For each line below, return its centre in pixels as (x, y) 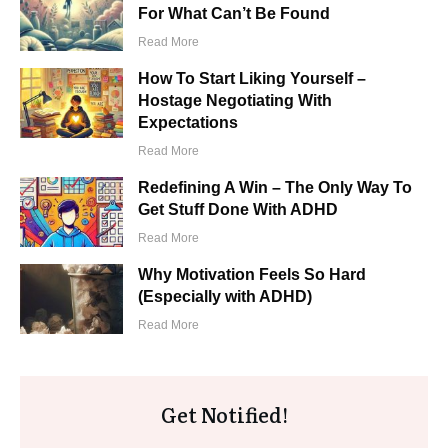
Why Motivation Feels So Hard (252, 275)
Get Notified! (224, 414)
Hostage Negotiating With (235, 101)
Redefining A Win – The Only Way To (275, 188)
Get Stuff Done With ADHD (238, 210)
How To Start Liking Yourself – (252, 79)
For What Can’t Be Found (234, 14)
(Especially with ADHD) (225, 297)
